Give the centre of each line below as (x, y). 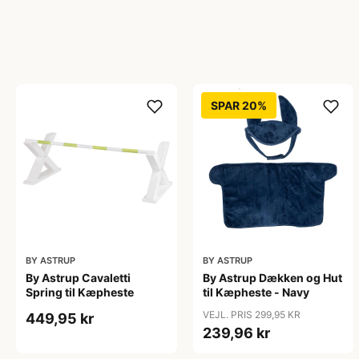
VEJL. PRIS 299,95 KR (251, 315)
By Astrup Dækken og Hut (272, 278)
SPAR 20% (238, 105)
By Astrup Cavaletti (78, 278)
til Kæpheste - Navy (256, 292)
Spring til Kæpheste (80, 292)
